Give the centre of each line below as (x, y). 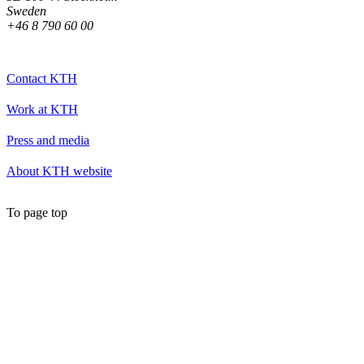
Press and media (48, 140)
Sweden (26, 11)
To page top (37, 212)
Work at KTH (42, 109)
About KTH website (59, 171)
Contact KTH (42, 78)
